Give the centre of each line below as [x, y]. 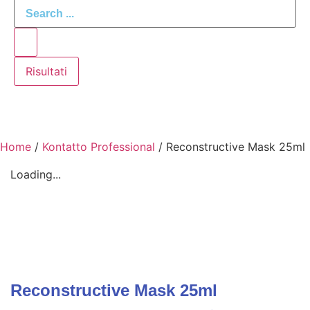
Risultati [46, 72]
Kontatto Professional [99, 147]
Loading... [36, 175]
